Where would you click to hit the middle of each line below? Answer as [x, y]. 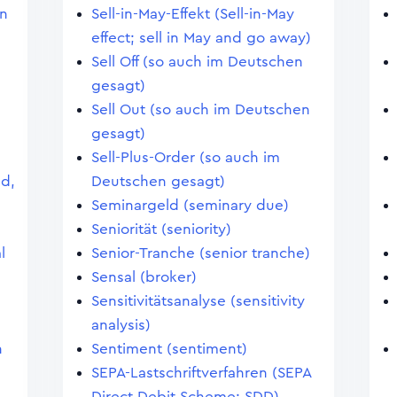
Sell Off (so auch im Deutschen [197, 62]
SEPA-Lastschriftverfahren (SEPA [201, 373]
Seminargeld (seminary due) [190, 205]
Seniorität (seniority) [161, 229]
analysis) [121, 325]
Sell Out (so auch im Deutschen [200, 109]
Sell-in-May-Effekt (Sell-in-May [192, 14]
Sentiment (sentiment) [169, 349]
